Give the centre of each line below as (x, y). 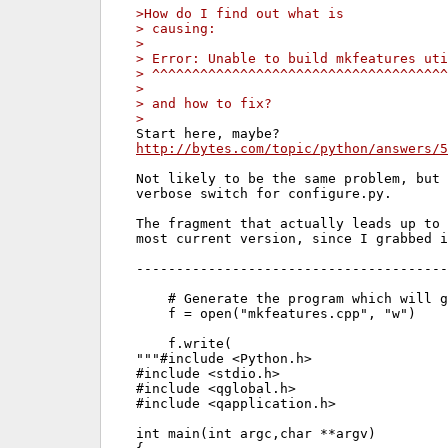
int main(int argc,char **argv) (256, 433)
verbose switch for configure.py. (264, 193)
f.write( (184, 343)
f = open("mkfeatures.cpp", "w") (276, 313)
